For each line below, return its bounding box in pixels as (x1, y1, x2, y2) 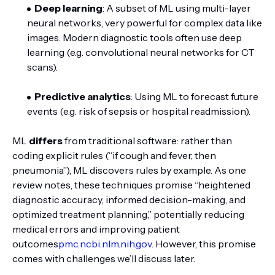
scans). (27, 61, 58, 73)
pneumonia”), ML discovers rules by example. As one (12, 164, 246, 176)
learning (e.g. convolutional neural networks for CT (27, 46, 255, 58)
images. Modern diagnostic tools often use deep (27, 31, 242, 44)
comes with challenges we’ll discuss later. (12, 252, 195, 265)
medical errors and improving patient (12, 223, 180, 235)
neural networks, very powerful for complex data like (27, 17, 262, 29)
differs (29, 134, 63, 147)
